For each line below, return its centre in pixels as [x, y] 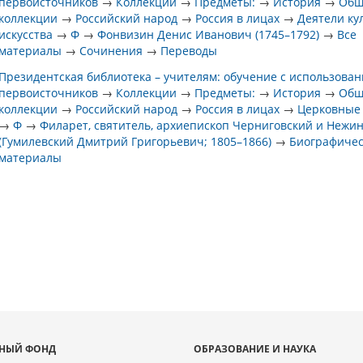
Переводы [189, 51]
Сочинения [111, 51]
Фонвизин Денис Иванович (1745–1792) [209, 34]
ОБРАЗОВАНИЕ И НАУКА [255, 349]
